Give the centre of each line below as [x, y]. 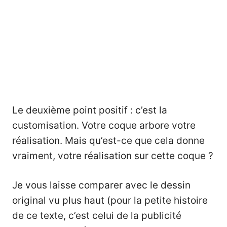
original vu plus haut [60, 201]
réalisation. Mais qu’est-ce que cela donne [108, 140]
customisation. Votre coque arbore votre [104, 125]
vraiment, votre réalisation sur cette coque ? [113, 156]
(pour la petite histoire [157, 201]
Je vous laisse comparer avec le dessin [101, 185]
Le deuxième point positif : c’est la [90, 110]
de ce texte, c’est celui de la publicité [97, 216]
